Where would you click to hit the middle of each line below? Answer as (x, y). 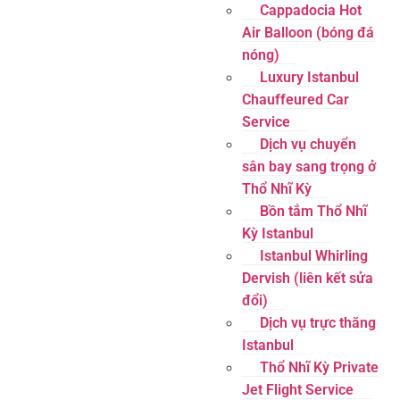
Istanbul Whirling (314, 256)
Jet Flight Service (298, 390)
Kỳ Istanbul (278, 233)
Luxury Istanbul (310, 77)
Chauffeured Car (296, 100)
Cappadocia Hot (311, 10)
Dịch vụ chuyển (308, 144)
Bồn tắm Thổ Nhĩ (314, 211)
